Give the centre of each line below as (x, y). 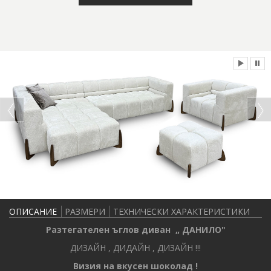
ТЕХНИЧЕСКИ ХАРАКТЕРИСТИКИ (181, 211)
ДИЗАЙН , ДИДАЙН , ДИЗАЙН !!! (135, 247)
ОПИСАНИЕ (33, 211)
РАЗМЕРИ (85, 211)
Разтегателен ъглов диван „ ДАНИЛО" (135, 229)
